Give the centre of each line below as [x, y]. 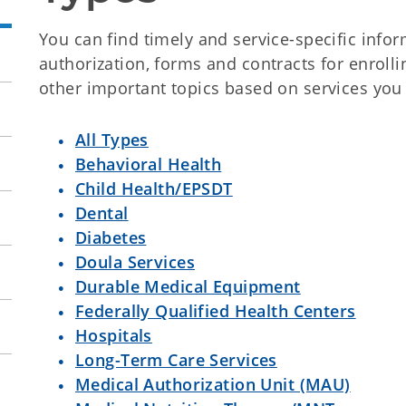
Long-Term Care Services [176, 360]
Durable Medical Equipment [188, 286]
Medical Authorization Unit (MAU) [213, 384]
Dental [102, 213]
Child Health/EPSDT [154, 188]
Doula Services [135, 262]
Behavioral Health [149, 164]
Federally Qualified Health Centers [216, 311]
